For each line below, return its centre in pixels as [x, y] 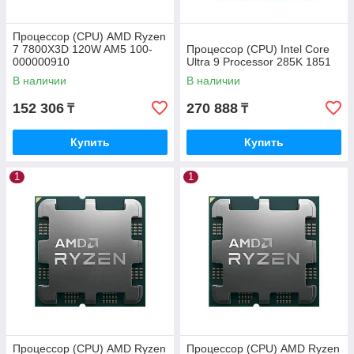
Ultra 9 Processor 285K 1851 [259, 62]
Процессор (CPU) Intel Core [258, 49]
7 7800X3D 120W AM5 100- [83, 49]
